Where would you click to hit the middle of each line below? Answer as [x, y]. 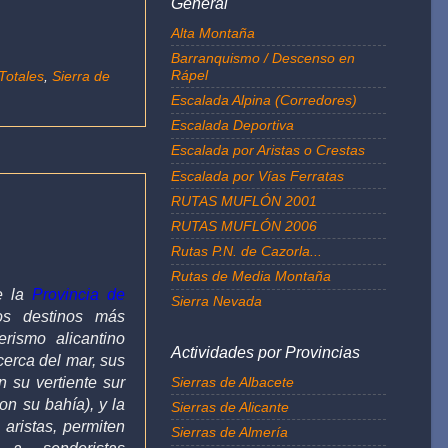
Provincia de [79, 295]
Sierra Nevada [216, 301]
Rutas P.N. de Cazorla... [246, 251]
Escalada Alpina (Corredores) [264, 99]
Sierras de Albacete [232, 381]
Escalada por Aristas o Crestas [268, 150]
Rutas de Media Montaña [251, 276]
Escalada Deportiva [232, 125]
